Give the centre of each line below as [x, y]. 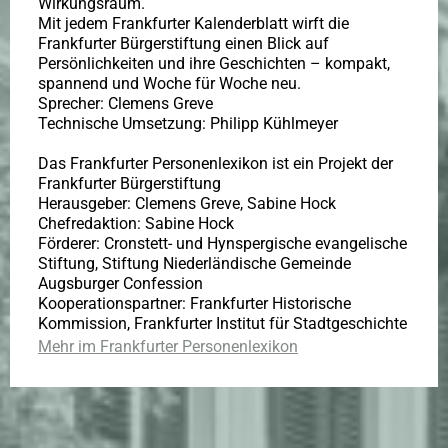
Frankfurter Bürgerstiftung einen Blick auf [183, 44]
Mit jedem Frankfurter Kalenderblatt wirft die [193, 24]
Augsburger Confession [120, 284]
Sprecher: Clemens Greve [125, 104]
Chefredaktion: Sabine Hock [136, 224]
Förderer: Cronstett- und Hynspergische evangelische [222, 244]
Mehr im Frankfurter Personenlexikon [168, 347]
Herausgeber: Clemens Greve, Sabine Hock [187, 204]
